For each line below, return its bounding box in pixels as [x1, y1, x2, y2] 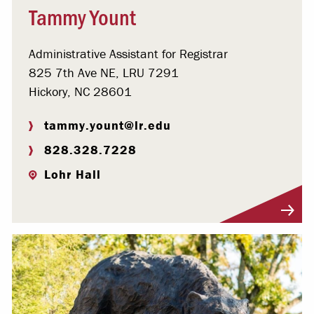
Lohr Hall [44, 166, 101, 182]
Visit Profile [29, 207, 82, 221]
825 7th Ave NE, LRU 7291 [29, 64, 179, 81]
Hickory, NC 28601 [29, 83, 132, 100]
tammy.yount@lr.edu [44, 117, 171, 133]
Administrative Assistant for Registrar [29, 46, 228, 62]
